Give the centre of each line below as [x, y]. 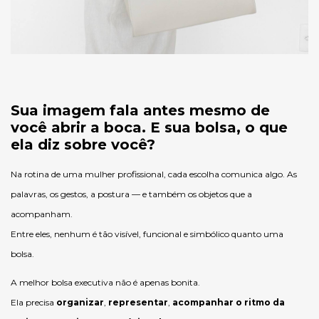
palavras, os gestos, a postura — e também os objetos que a [131, 194]
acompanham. [42, 214]
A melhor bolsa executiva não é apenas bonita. [105, 282]
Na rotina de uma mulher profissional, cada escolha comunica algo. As [154, 174]
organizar [80, 302]
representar [138, 302]
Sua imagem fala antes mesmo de [140, 110]
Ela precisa [33, 302]
